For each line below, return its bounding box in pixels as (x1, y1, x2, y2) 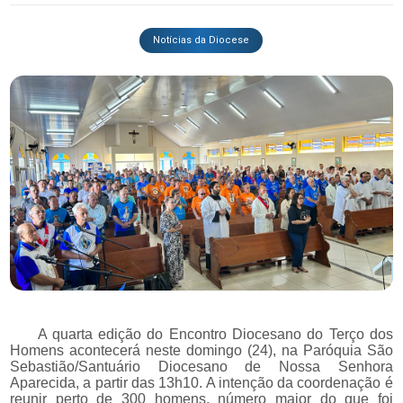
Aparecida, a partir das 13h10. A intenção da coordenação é (10, 375, 393, 391)
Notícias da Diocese (153, 33, 250, 46)
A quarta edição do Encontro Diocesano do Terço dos (10, 327, 393, 343)
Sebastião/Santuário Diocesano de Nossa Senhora (10, 359, 393, 375)
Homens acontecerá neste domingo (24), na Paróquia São (10, 343, 393, 359)
